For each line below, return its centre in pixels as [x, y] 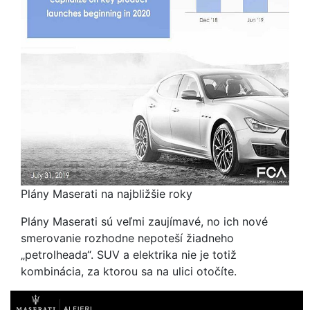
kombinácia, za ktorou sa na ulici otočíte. [130, 271]
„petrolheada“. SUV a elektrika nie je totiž [129, 255]
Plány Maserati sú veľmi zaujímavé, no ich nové [144, 221]
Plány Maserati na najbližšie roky [107, 194]
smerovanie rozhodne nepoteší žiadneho [127, 238]
